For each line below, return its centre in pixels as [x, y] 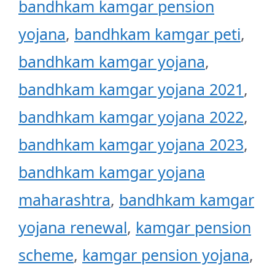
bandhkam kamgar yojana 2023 [131, 145]
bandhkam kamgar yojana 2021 [131, 89]
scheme [46, 255]
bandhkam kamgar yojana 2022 [131, 117]
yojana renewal [73, 227]
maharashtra [64, 200]
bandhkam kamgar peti [157, 34]
